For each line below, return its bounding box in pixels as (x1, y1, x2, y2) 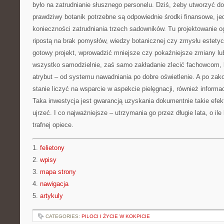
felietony (40, 144, 64, 151)
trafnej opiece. (32, 121, 73, 128)
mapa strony (40, 168, 76, 175)
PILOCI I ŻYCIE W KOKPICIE (81, 213, 150, 219)
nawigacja (40, 180, 68, 187)
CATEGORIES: (45, 213, 81, 219)
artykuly (40, 192, 63, 199)
